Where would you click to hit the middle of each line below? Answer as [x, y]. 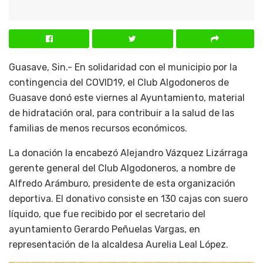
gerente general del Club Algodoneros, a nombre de [122, 168]
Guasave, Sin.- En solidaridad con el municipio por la [123, 67]
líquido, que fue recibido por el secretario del [107, 214]
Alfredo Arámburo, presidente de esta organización [122, 183]
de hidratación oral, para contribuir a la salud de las [122, 113]
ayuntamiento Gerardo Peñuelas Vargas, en [104, 229]
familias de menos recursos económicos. [98, 128]
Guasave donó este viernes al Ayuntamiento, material [127, 97]
